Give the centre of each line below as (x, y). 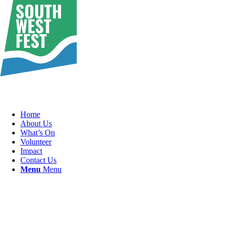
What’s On (38, 133)
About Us (36, 123)
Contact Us (38, 160)
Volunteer (36, 142)
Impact (31, 151)
